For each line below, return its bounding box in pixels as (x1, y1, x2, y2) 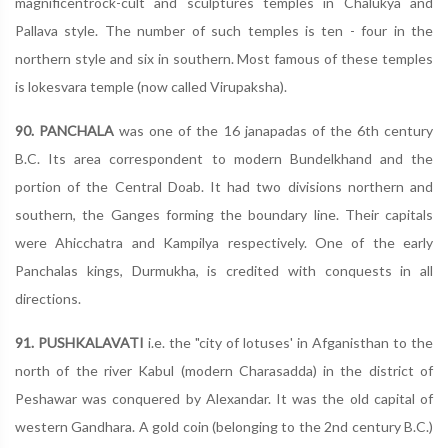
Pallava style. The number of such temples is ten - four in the (15, 22, 433, 39)
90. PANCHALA (15, 122, 115, 139)
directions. (15, 290, 81, 307)
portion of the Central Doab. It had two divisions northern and (15, 178, 433, 195)
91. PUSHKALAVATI (15, 334, 144, 351)
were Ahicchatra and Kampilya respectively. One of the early (15, 234, 433, 251)
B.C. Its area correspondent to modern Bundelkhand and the (15, 150, 433, 167)
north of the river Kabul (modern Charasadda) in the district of (15, 362, 433, 379)
